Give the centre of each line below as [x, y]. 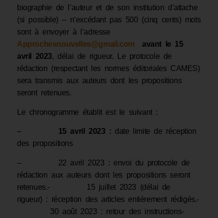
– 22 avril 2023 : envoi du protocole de [103, 163]
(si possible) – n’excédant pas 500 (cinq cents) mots [109, 20]
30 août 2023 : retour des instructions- [108, 211]
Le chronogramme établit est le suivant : [87, 112]
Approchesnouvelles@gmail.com [76, 44]
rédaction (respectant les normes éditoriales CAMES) [109, 69]
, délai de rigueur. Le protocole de [112, 56]
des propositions [45, 144]
